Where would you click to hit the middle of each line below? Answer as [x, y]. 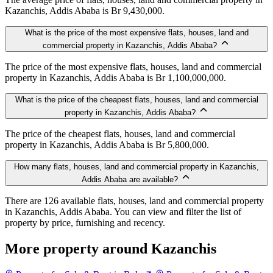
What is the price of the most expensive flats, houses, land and [136, 33]
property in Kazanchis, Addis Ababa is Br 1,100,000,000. [115, 78]
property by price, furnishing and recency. [85, 223]
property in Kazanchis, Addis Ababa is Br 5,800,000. [107, 145]
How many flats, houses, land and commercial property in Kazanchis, [136, 167]
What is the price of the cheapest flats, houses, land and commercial [136, 100]
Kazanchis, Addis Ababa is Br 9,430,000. [85, 11]
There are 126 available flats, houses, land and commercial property [134, 201]
